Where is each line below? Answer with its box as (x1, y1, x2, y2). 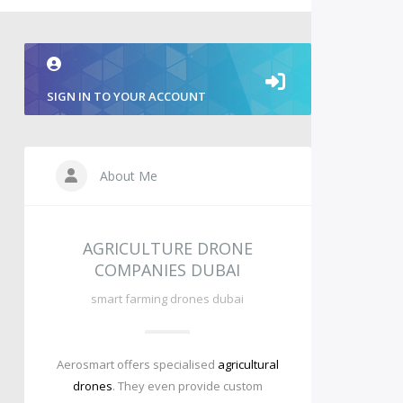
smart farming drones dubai (91, 291, 245, 307)
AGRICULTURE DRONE (82, 237, 253, 259)
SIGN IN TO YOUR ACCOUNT (46, 88, 206, 104)
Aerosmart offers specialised (56, 356, 218, 372)
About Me (95, 167, 157, 184)
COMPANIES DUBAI (94, 259, 241, 281)
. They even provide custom (112, 378, 263, 394)
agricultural (217, 356, 279, 372)
